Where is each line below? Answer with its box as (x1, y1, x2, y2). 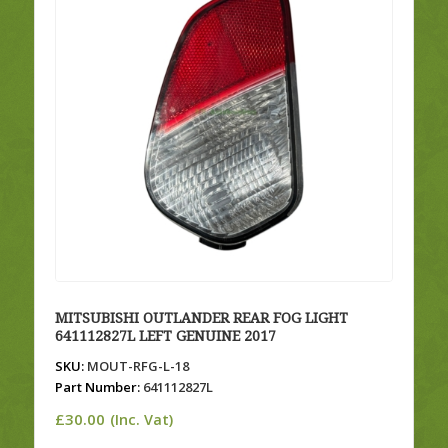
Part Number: (54, 378, 140, 397)
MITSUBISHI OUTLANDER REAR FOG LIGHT (54, 310, 348, 327)
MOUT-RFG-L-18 (83, 357, 189, 376)
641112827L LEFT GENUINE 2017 (54, 328, 276, 345)
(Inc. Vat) (109, 410, 173, 430)
